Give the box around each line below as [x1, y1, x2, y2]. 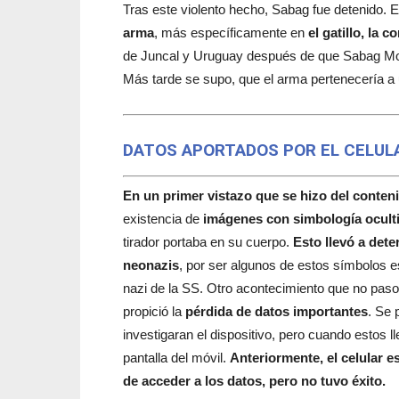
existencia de [123, 210, 203, 226]
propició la [123, 303, 185, 319]
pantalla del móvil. [123, 349, 230, 365]
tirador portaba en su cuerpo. [123, 233, 293, 249]
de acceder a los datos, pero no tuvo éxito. [123, 372, 386, 388]
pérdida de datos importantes [185, 303, 368, 319]
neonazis [123, 256, 179, 273]
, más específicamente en [154, 25, 308, 40]
